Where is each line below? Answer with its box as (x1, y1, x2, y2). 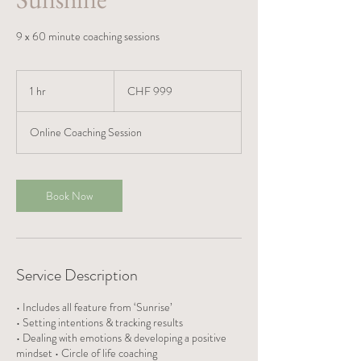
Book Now (46, 188, 93, 204)
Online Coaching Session (30, 124, 142, 140)
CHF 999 (127, 83, 172, 99)
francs (114, 89, 137, 98)
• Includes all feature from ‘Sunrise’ (16, 299, 172, 315)
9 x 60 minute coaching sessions (16, 28, 160, 44)
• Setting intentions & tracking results (16, 314, 183, 330)
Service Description (16, 263, 138, 287)
